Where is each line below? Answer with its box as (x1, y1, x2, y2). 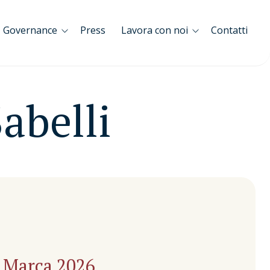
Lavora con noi (121, 23, 188, 37)
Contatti (211, 23, 248, 37)
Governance (2, 23, 57, 37)
